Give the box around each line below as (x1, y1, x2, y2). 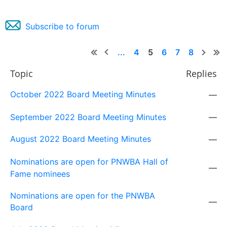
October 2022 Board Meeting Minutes (10, 89, 156, 100)
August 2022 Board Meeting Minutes (10, 134, 151, 144)
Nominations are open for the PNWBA (10, 191, 155, 201)
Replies (186, 67, 217, 80)
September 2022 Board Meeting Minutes (10, 112, 166, 123)
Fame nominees (10, 169, 70, 179)
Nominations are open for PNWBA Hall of (10, 157, 168, 167)
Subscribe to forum (25, 21, 99, 32)
